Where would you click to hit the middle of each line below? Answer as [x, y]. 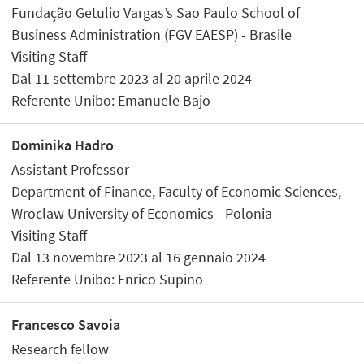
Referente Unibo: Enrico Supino [108, 279]
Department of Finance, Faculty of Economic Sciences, [177, 192]
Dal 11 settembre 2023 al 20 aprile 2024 [132, 78]
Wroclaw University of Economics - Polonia [142, 214]
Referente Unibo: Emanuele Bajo [111, 100]
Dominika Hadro [63, 145]
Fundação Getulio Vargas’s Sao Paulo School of [156, 12]
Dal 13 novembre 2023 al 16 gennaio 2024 [139, 258]
